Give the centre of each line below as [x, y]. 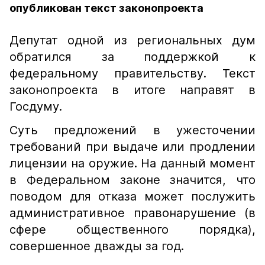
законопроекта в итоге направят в [132, 90]
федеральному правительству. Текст [132, 73]
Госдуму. [36, 106]
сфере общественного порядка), [132, 230]
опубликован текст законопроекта [106, 8]
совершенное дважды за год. [97, 246]
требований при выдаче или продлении [132, 147]
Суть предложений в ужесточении [132, 130]
